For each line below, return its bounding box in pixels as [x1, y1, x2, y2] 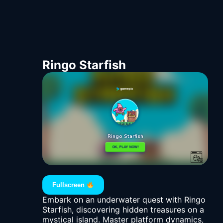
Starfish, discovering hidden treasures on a [42, 205, 204, 215]
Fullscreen [52, 181, 87, 189]
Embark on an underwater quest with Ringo [42, 195, 206, 205]
